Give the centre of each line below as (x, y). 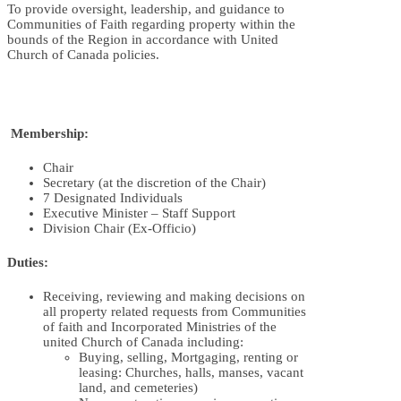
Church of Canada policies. (83, 55)
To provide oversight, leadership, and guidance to (146, 9)
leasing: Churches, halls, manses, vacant (191, 373)
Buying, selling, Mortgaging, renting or (188, 358)
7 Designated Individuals (113, 198)
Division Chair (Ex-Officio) (119, 229)
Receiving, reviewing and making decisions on (174, 297)
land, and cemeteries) (138, 388)
